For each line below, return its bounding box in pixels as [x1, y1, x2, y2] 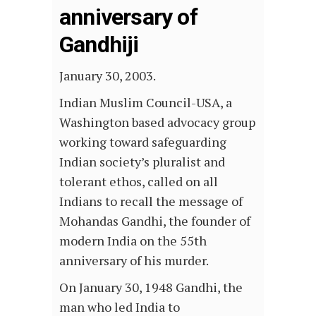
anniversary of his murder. [59, 252, 209, 269]
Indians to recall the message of [59, 193, 243, 210]
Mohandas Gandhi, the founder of [59, 212, 250, 230]
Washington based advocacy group [59, 114, 255, 131]
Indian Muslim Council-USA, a [59, 94, 232, 111]
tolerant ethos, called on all [59, 173, 218, 190]
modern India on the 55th [59, 232, 207, 250]
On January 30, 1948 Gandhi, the [59, 279, 243, 296]
